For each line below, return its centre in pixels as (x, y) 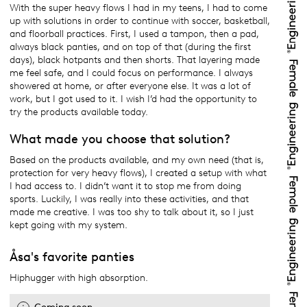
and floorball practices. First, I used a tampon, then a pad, (134, 34)
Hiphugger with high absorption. (79, 278)
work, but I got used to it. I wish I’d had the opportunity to (133, 99)
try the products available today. (87, 112)
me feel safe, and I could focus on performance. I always (131, 73)
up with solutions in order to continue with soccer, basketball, (140, 21)
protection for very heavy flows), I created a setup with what (138, 173)
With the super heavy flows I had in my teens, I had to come (138, 8)
